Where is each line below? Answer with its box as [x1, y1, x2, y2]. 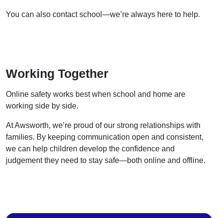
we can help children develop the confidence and [6, 145, 175, 153]
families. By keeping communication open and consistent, [6, 133, 203, 141]
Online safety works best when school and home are [6, 90, 185, 98]
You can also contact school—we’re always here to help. [6, 10, 200, 18]
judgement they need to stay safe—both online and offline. [6, 156, 205, 164]
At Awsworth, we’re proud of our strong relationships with [6, 121, 200, 129]
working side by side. [6, 102, 78, 110]
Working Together [6, 67, 109, 80]
